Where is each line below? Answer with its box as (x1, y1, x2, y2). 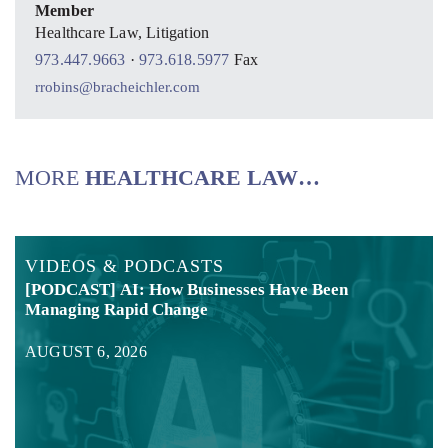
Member (35, 2, 95, 20)
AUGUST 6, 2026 (25, 343, 147, 361)
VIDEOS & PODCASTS (25, 256, 224, 277)
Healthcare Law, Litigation (35, 24, 210, 42)
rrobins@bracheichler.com (35, 79, 200, 96)
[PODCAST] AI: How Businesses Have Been (25, 280, 348, 300)
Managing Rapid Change (25, 300, 208, 320)
